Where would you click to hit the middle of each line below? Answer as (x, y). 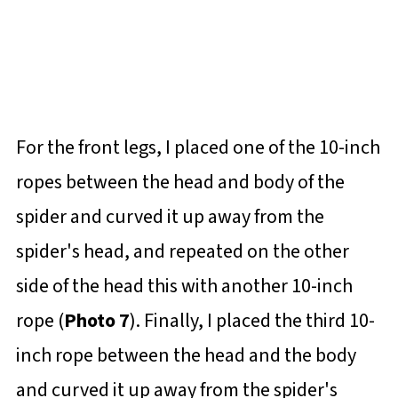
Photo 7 (96, 321)
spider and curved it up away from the (170, 217)
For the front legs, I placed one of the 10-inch (198, 148)
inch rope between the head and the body (186, 356)
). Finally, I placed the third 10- (252, 321)
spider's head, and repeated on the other (182, 252)
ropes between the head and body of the (180, 183)
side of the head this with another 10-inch (184, 287)
